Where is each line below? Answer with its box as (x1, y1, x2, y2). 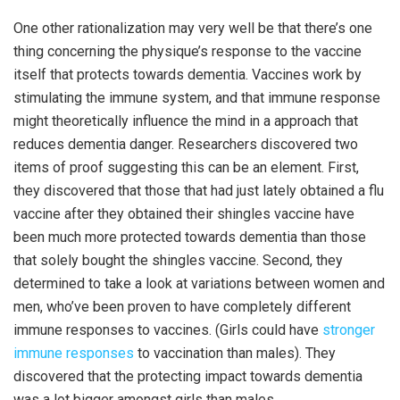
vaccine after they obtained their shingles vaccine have (13, 204, 354, 222)
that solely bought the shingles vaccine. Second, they (13, 251, 343, 269)
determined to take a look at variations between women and (13, 274, 385, 292)
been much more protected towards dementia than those (13, 228, 366, 246)
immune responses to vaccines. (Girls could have (13, 321, 322, 338)
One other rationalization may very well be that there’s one (13, 19, 372, 37)
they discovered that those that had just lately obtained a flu (13, 181, 384, 199)
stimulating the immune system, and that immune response (13, 88, 380, 106)
